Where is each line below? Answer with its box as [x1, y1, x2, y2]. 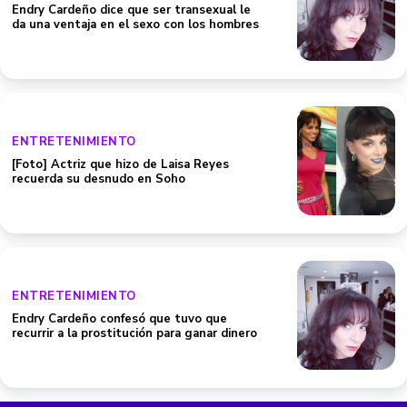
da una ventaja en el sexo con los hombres [12, 16, 259, 33]
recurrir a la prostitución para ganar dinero [12, 325, 257, 342]
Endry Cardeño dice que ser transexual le [12, 2, 251, 18]
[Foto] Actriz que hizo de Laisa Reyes [12, 156, 229, 173]
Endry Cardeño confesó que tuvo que [12, 311, 227, 327]
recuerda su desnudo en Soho [12, 171, 185, 187]
